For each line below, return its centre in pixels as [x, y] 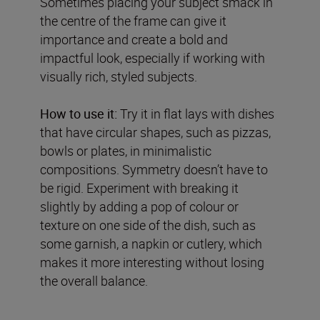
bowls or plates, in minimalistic [126, 150]
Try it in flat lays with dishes [196, 113]
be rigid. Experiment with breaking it [139, 187]
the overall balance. [94, 280]
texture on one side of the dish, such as [148, 225]
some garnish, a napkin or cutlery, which [151, 243]
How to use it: [79, 113]
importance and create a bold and [134, 39]
